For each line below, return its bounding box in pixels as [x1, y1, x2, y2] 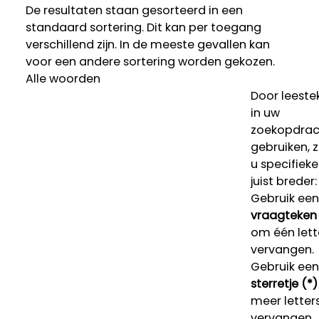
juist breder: [250, 173, 317, 190]
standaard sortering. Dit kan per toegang [25, 19, 261, 36]
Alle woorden [25, 70, 100, 88]
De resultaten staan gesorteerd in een [25, 2, 243, 19]
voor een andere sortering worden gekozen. [25, 53, 275, 70]
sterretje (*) [250, 276, 318, 293]
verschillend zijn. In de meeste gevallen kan [25, 36, 270, 53]
